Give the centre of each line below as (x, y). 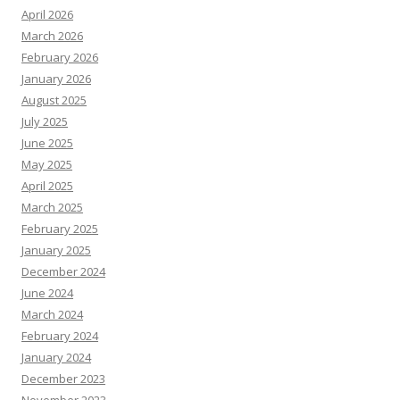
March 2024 (52, 315)
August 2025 (54, 100)
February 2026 (60, 58)
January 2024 (56, 358)
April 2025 (47, 186)
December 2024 (63, 272)
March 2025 (52, 208)
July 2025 (45, 122)
